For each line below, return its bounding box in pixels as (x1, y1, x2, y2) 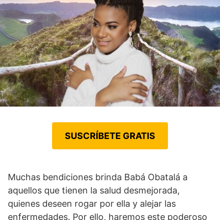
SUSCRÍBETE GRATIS (65, 130, 155, 141)
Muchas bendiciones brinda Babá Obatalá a (8, 171, 188, 182)
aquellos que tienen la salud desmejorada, (8, 185, 180, 195)
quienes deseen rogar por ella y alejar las (8, 198, 176, 209)
